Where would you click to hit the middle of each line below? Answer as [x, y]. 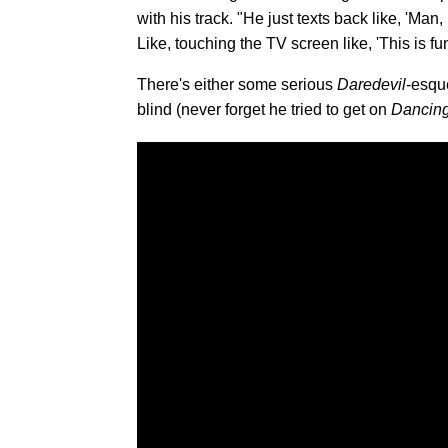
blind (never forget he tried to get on [264, 109]
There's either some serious [237, 84]
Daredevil [371, 84]
